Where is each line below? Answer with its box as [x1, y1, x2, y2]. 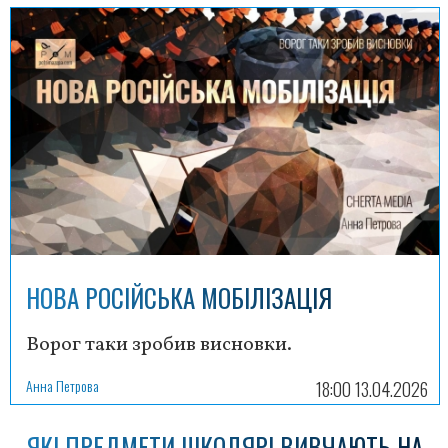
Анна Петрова [26, 374, 99, 396]
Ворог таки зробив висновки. [26, 330, 292, 359]
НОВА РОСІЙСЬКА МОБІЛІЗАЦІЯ [26, 278, 332, 316]
